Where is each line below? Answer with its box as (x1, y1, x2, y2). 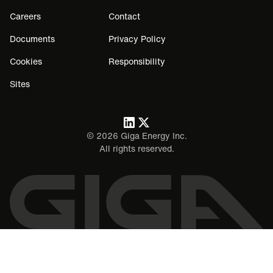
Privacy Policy (108, 35, 166, 44)
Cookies (10, 57, 42, 66)
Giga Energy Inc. (118, 132, 187, 141)
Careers (10, 12, 41, 21)
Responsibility (108, 57, 165, 66)
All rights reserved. (99, 144, 174, 154)
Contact (108, 12, 140, 21)
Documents (10, 35, 55, 44)
